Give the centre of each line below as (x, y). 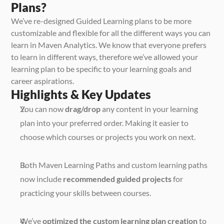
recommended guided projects (117, 178)
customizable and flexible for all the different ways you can (111, 32)
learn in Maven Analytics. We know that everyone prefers (109, 44)
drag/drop (83, 108)
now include (42, 178)
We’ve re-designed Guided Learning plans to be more (101, 20)
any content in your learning (149, 108)
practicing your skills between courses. (86, 192)
